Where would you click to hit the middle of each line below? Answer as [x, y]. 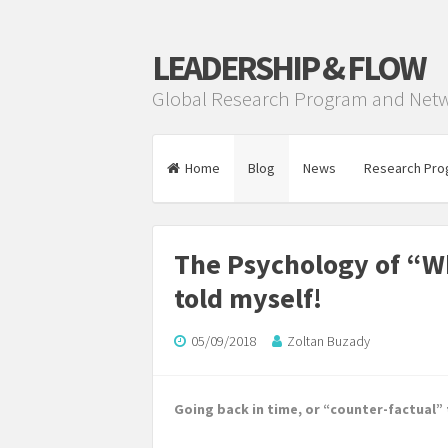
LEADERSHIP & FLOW [288, 68]
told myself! [248, 298]
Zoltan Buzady [328, 341]
